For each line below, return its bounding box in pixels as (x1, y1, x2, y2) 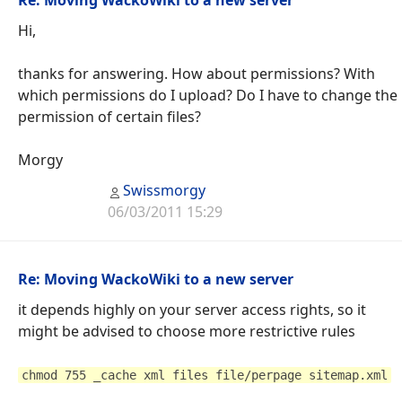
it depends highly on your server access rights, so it (18, 299, 366, 319)
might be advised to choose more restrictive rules (18, 320, 355, 341)
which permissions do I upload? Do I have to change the (18, 84, 398, 105)
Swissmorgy (123, 179, 206, 200)
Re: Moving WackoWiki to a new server (18, 268, 293, 289)
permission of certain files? (18, 106, 201, 127)
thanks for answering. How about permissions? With (18, 63, 375, 83)
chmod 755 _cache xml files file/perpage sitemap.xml (22, 367, 388, 382)
